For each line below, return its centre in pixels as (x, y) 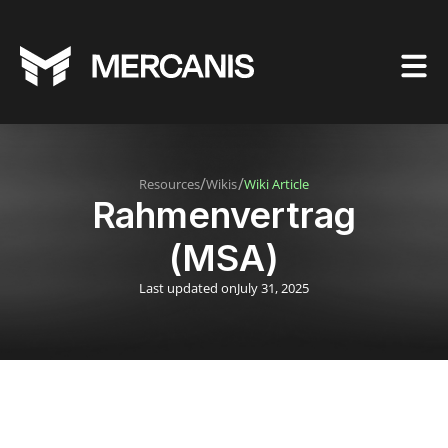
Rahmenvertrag (224, 215)
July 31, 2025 (273, 288)
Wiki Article (276, 183)
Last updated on (188, 288)
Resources (170, 183)
